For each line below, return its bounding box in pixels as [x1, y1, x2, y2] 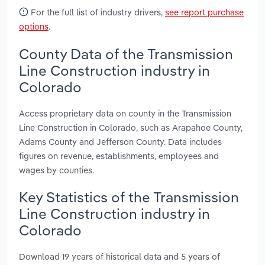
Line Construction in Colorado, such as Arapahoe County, [19, 121, 243, 133]
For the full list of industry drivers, [28, 7, 165, 18]
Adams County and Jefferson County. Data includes [19, 135, 222, 147]
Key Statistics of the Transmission [19, 188, 239, 206]
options [19, 21, 49, 33]
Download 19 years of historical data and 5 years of [19, 251, 220, 263]
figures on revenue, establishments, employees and [19, 150, 219, 161]
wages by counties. [19, 164, 94, 176]
